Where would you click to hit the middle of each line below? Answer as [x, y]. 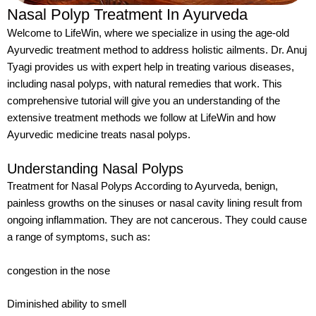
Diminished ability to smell [67, 304]
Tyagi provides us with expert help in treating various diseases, [151, 67]
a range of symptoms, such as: [79, 237]
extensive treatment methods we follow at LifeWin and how [141, 118]
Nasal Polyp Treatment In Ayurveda [127, 14]
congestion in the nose [59, 271]
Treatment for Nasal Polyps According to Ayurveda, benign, [142, 187]
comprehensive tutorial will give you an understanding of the [144, 101]
